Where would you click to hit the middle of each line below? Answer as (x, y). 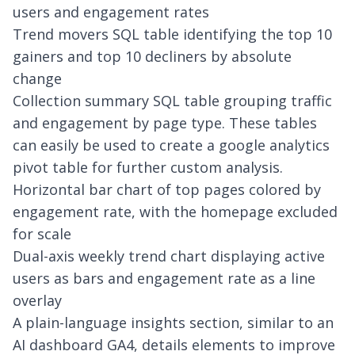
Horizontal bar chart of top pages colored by (167, 189)
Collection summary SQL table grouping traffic (172, 101)
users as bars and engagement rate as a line (164, 278)
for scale (42, 234)
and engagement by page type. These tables (165, 123)
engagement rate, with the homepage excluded (175, 212)
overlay (37, 300)
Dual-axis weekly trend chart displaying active (169, 256)
